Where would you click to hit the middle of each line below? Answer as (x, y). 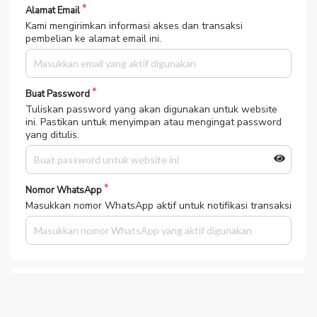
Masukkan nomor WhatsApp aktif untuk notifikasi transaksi (158, 205)
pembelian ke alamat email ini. (93, 38)
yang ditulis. (52, 134)
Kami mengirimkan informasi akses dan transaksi (134, 25)
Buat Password (58, 94)
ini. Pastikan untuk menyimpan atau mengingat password (154, 122)
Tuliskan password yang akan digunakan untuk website (151, 109)
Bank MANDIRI (138, 307)
